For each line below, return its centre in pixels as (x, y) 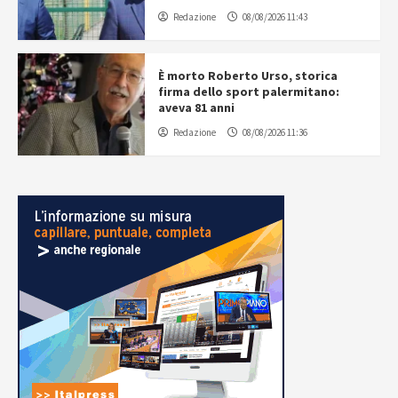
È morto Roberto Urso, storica (247, 75)
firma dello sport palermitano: (248, 91)
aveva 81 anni (196, 107)
